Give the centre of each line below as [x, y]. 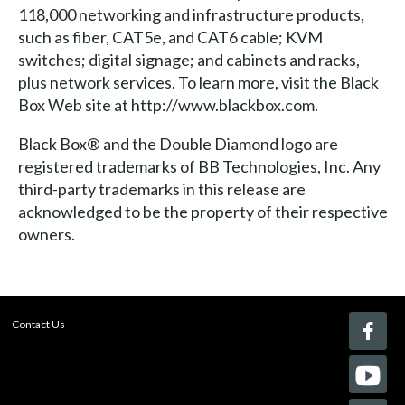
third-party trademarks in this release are [161, 188]
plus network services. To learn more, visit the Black [198, 82]
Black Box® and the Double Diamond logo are [178, 143]
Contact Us [39, 324]
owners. [46, 234]
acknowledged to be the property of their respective [202, 211]
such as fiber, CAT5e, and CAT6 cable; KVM [170, 37]
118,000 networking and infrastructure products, [191, 14]
